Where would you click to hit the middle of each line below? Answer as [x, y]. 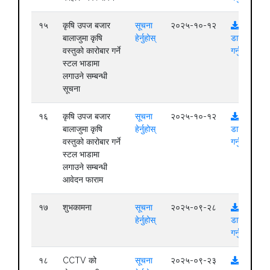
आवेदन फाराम [83, 180]
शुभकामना [77, 208]
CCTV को [80, 261]
